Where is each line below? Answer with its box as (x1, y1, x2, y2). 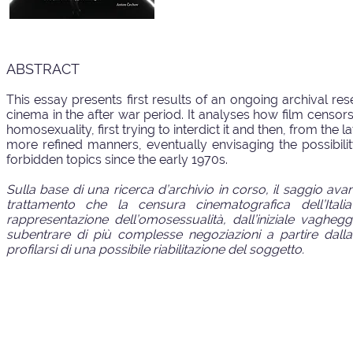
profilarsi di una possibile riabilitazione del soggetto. (6, 242, 307, 257)
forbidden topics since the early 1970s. (6, 152, 228, 167)
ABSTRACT (6, 61, 80, 77)
